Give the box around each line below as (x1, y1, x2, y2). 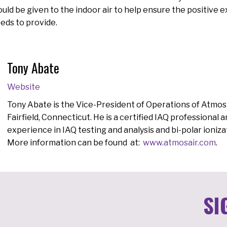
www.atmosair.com (143, 138, 216, 148)
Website (7, 82, 40, 92)
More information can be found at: (7, 138, 143, 148)
